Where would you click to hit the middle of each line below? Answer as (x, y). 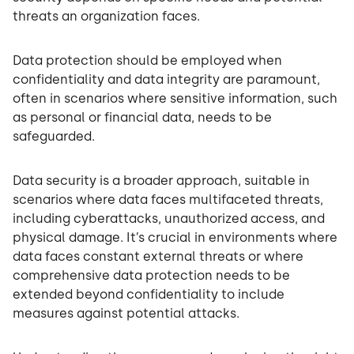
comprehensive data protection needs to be (151, 276)
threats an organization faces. (108, 17)
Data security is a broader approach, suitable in (161, 181)
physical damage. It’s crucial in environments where (175, 238)
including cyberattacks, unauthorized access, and (169, 219)
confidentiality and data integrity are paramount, (166, 80)
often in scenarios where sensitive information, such (175, 99)
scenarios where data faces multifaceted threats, (168, 200)
